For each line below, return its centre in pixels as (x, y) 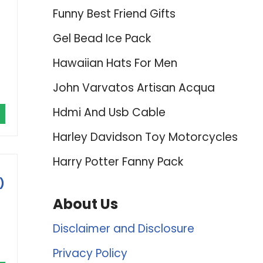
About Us (85, 204)
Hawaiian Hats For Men (115, 63)
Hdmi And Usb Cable (109, 112)
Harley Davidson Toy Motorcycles (145, 137)
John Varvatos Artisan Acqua (134, 88)
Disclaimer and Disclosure (123, 229)
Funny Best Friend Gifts (114, 14)
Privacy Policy (90, 253)
